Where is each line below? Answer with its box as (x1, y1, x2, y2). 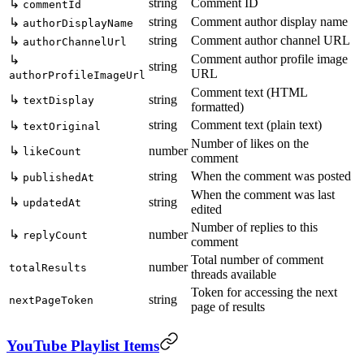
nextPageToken (9, 293, 93, 306)
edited (191, 201, 222, 216)
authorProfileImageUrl (9, 68, 145, 81)
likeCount (23, 145, 81, 158)
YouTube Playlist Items (6, 337, 159, 355)
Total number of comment (191, 252, 323, 266)
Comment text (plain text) (191, 117, 322, 132)
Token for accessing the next (191, 284, 337, 299)
